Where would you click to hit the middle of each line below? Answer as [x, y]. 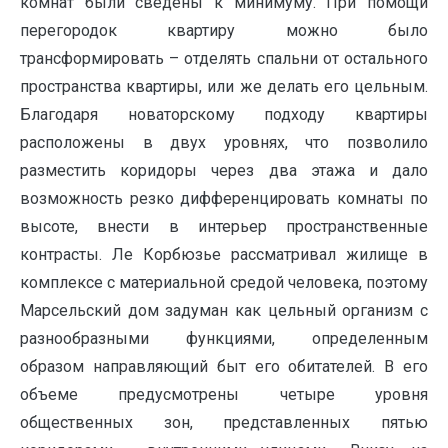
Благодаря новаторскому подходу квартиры [224, 115]
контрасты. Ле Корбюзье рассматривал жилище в [224, 255]
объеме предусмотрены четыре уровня [224, 395]
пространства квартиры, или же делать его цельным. [224, 87]
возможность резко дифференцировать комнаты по [224, 199]
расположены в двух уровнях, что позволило [224, 143]
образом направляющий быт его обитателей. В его [224, 367]
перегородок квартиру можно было [224, 31]
